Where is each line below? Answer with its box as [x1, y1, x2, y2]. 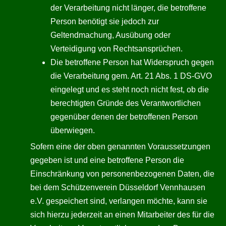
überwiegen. [50, 126, 95, 135]
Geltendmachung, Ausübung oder [50, 31, 171, 39]
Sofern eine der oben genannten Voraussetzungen [30, 142, 210, 151]
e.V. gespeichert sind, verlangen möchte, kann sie [30, 197, 207, 205]
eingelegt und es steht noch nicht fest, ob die [50, 85, 209, 94]
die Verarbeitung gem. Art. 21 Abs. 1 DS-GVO [50, 72, 212, 80]
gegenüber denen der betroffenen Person [50, 112, 198, 121]
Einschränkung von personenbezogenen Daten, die [30, 169, 214, 178]
